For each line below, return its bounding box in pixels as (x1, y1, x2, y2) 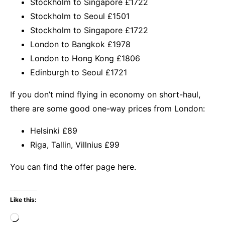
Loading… (19, 211, 56, 221)
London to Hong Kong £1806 (30, 53, 140, 64)
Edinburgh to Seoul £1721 (30, 67, 127, 78)
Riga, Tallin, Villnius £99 (30, 140, 120, 150)
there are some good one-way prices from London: (10, 103, 205, 114)
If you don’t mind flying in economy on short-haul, (10, 89, 200, 100)
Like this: (10, 196, 37, 204)
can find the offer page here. (27, 162, 136, 172)
